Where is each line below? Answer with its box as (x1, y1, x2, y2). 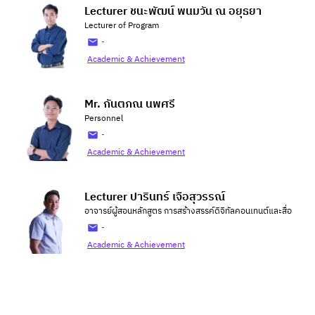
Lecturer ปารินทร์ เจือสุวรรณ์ (84, 188, 225, 207)
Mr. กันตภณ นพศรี (84, 95, 175, 114)
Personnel (84, 112, 123, 125)
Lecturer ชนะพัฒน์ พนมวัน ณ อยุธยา (84, 2, 262, 21)
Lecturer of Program (84, 19, 159, 32)
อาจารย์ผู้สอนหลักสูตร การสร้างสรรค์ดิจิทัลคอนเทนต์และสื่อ (84, 205, 292, 218)
